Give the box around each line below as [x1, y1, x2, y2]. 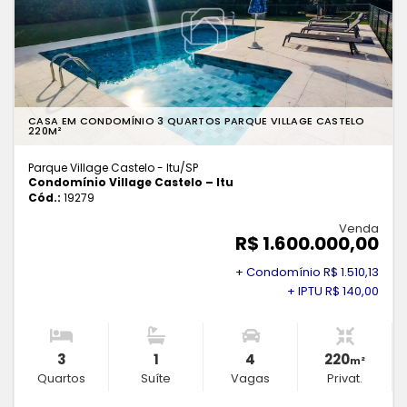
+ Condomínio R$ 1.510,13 [235, 263, 379, 282]
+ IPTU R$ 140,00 [287, 283, 379, 301]
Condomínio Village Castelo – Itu [28, 174, 233, 191]
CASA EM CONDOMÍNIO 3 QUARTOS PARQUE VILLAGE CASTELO [28, 114, 365, 129]
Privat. [327, 371, 362, 387]
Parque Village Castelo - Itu [28, 160, 180, 176]
